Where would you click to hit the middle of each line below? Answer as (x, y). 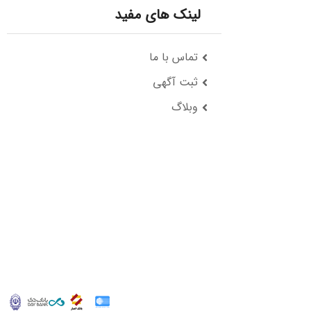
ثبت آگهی (175, 82)
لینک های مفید (157, 15)
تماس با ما (173, 57)
